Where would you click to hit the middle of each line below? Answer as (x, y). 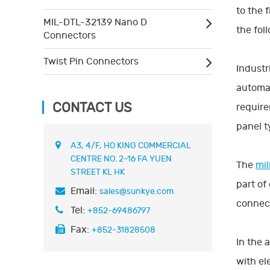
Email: (85, 191)
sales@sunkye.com (137, 191)
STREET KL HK (98, 172)
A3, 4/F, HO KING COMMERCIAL (131, 145)
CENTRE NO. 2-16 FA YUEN (121, 159)
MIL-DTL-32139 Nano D (95, 22)
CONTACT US (92, 108)
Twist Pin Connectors (91, 61)
